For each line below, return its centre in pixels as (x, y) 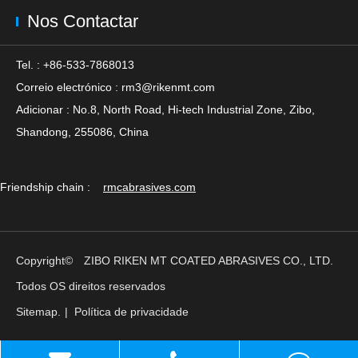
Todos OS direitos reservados (91, 286)
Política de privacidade (131, 312)
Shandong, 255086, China (82, 132)
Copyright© (46, 261)
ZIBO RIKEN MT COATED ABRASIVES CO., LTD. (209, 261)
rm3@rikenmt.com (168, 87)
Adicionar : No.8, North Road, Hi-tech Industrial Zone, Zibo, (165, 109)
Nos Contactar (83, 21)
